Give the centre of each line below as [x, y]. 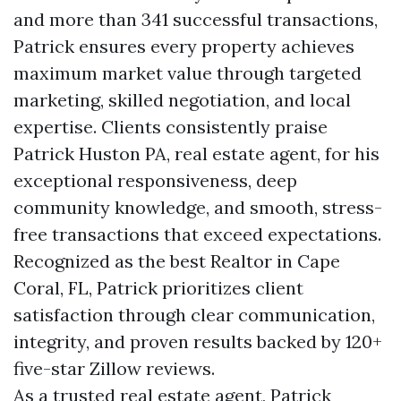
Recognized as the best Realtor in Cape [177, 261]
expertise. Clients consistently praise [171, 127]
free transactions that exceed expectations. [197, 234]
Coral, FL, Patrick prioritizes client [158, 288]
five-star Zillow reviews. [114, 368]
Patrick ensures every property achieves [184, 46]
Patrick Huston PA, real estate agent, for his [196, 154]
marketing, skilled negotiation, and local [182, 100]
